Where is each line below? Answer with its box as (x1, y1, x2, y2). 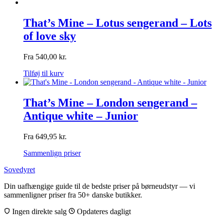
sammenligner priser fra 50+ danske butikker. (4, 190, 142, 199)
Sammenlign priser (23, 148, 81, 157)
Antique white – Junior (23, 109, 138, 122)
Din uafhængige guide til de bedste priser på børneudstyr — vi (4, 182, 195, 190)
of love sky (23, 29, 76, 42)
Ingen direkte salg (10, 207, 69, 216)
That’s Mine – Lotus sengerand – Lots (23, 16, 212, 29)
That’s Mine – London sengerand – (23, 96, 197, 109)
